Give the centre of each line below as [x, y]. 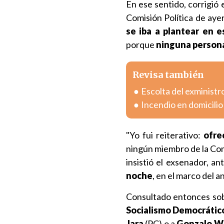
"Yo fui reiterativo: [165, 135]
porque [141, 44]
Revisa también [168, 75]
